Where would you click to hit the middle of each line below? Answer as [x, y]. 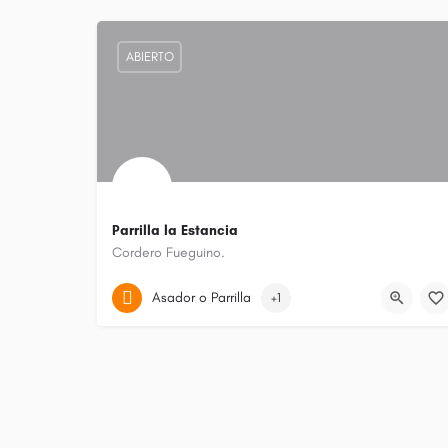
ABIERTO [149, 57]
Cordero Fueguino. [168, 252]
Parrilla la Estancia [175, 230]
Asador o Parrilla [201, 298]
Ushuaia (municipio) [190, 282]
